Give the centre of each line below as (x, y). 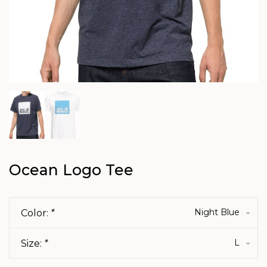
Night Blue (217, 212)
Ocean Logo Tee (71, 170)
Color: (36, 213)
